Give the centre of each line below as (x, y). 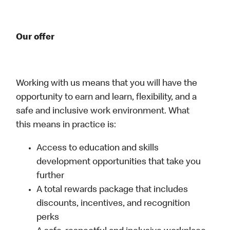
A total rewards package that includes (112, 190)
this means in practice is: (66, 126)
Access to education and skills (98, 149)
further (51, 176)
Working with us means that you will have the (107, 84)
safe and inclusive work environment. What (103, 112)
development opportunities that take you (119, 162)
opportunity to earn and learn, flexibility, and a (107, 98)
